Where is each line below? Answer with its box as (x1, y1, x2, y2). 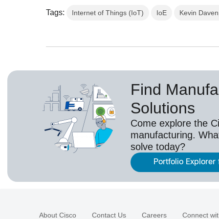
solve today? (131, 141, 185, 152)
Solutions (131, 99, 195, 117)
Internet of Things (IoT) (72, 8, 144, 17)
